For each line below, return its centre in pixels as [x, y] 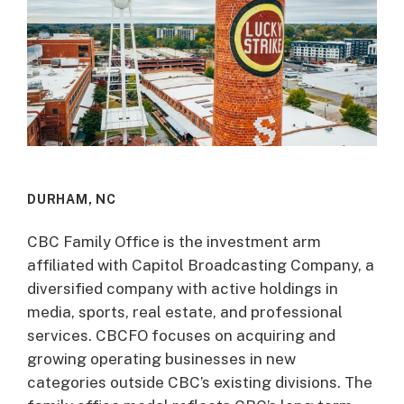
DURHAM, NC [72, 199]
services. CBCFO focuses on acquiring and [181, 335]
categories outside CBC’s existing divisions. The [200, 382]
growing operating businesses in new [161, 358]
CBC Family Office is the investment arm [174, 241]
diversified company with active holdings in [183, 288]
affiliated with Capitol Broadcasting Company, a [201, 265]
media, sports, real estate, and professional [185, 312]
